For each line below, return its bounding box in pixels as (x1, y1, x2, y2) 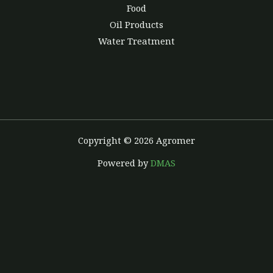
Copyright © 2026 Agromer (78, 134, 195, 147)
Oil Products (110, 18, 163, 31)
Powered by (97, 157, 151, 169)
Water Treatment (98, 35, 175, 48)
